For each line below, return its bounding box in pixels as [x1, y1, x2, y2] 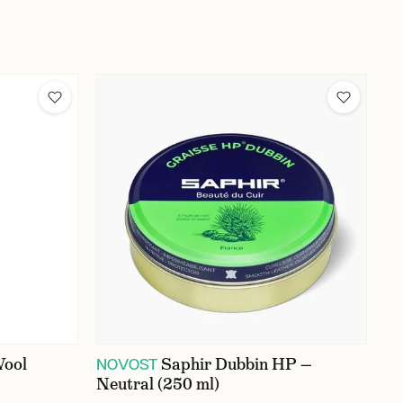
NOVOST [96, 354, 157, 374]
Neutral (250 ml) [96, 373, 219, 396]
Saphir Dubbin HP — [161, 354, 312, 376]
